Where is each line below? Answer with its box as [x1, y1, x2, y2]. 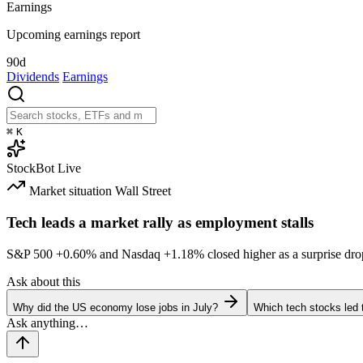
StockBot [6, 161, 54, 176]
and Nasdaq [96, 246, 164, 261]
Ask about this [6, 274, 80, 288]
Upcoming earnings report [6, 28, 140, 42]
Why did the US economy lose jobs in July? [13, 301, 218, 314]
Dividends [6, 70, 59, 84]
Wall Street [115, 184, 171, 199]
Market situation [29, 184, 112, 199]
